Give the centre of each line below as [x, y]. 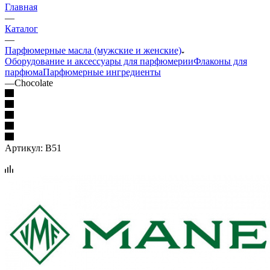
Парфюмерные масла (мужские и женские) [93, 50]
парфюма [24, 72]
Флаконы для [220, 61]
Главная [21, 7]
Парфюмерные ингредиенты [102, 72]
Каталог [21, 28]
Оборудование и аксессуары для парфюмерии [99, 61]
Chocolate [34, 83]
